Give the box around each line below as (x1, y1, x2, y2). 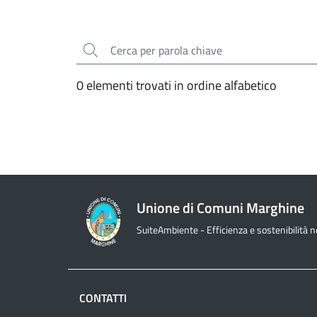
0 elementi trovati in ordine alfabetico (76, 76, 277, 95)
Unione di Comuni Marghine (137, 196, 304, 219)
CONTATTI (79, 289, 127, 306)
